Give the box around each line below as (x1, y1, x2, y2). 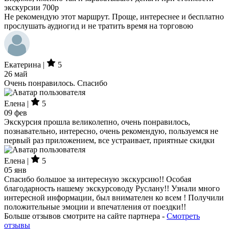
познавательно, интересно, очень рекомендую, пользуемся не (4, 127, 218, 135)
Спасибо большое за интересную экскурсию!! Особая (4, 175, 191, 184)
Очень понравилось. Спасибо (4, 79, 107, 87)
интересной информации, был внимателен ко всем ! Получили (4, 193, 224, 202)
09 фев (4, 108, 27, 117)
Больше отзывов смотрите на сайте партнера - (4, 212, 165, 220)
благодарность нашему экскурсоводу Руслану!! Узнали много (4, 184, 220, 193)
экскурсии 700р (4, 3, 59, 12)
